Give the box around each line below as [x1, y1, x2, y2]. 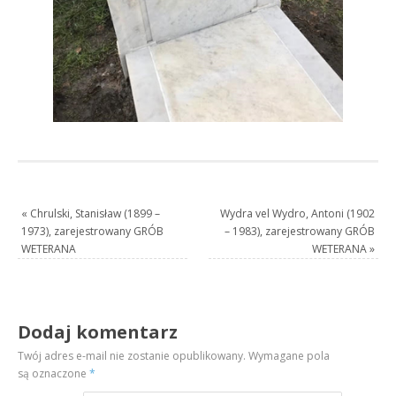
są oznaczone [18, 365, 90, 381]
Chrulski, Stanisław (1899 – [27, 205, 161, 221]
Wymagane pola [246, 347, 331, 363]
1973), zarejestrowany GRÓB [21, 223, 164, 239]
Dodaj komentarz [18, 319, 179, 344]
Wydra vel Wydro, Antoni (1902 [219, 205, 375, 221]
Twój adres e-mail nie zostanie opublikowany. [18, 347, 247, 363]
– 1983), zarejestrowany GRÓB [224, 223, 375, 239]
